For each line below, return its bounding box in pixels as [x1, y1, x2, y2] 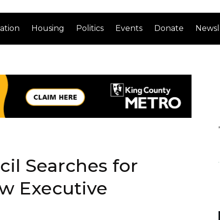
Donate [154, 23, 184, 33]
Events [115, 23, 143, 33]
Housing [31, 23, 65, 33]
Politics [76, 23, 104, 33]
